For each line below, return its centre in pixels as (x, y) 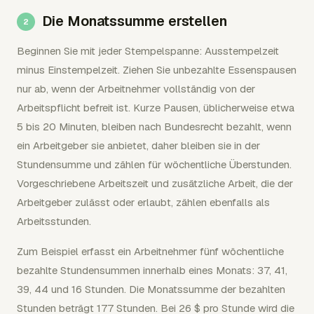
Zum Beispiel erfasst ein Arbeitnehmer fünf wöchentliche (150, 251)
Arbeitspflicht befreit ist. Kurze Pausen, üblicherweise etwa (156, 107)
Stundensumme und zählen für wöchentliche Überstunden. (154, 164)
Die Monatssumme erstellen (135, 21)
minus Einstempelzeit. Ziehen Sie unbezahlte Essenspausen (157, 69)
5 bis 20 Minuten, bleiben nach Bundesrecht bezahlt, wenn (154, 126)
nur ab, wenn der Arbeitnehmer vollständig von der (136, 88)
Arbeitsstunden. (54, 221)
